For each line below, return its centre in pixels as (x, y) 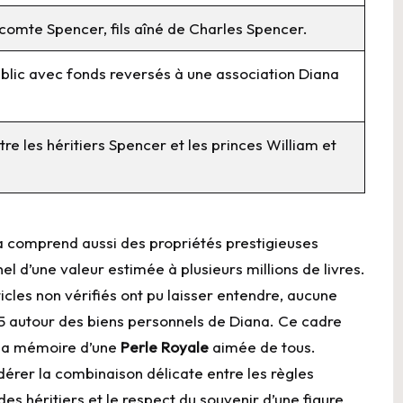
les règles (281, 373)
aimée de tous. (262, 347)
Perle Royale (165, 347)
